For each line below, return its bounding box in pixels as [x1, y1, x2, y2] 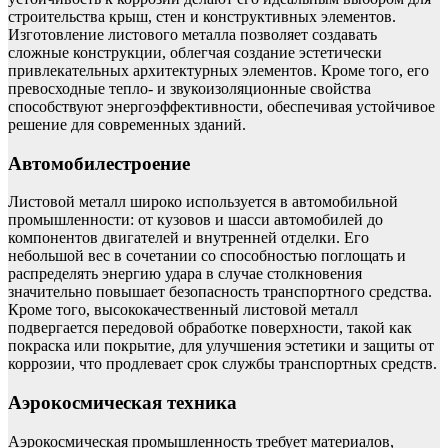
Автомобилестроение [8, 152, 190, 174]
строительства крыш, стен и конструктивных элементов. [8, 7, 396, 25]
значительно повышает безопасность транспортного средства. [8, 283, 432, 301]
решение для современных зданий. [8, 115, 246, 133]
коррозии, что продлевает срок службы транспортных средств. [8, 355, 437, 373]
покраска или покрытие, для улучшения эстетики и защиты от [8, 337, 434, 355]
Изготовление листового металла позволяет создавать [8, 25, 377, 43]
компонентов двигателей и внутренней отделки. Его [8, 229, 369, 247]
